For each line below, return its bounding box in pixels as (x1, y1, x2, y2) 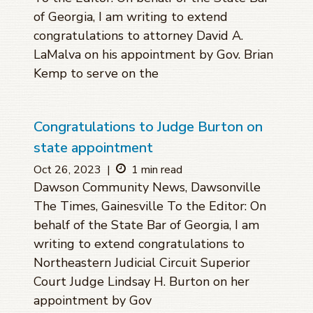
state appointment (34, 138, 153, 158)
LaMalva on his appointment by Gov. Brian (34, 46, 273, 64)
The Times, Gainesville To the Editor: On (34, 198, 266, 215)
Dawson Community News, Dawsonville (34, 179, 261, 196)
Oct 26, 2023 (34, 162, 101, 178)
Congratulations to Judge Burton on (34, 117, 263, 137)
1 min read (131, 162, 182, 178)
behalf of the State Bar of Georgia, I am (34, 217, 259, 234)
